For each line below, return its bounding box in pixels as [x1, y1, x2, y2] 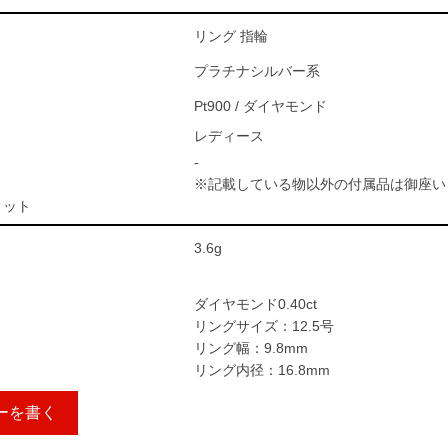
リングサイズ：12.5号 [194, 318, 334, 334]
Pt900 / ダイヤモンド [194, 98, 327, 114]
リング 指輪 [194, 28, 268, 44]
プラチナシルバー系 [194, 63, 320, 79]
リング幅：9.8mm [194, 340, 308, 356]
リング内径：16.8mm [194, 362, 330, 378]
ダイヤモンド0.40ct [194, 296, 317, 312]
